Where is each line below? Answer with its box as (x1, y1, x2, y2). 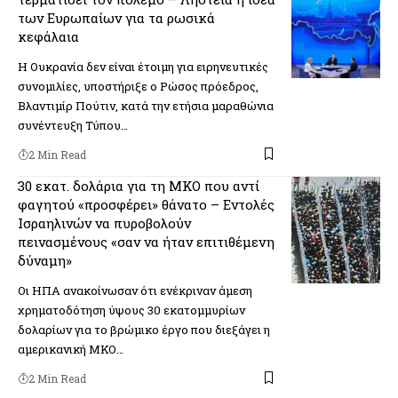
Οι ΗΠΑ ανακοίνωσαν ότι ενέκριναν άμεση (18, 282, 252, 298)
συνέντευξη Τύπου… (18, 116, 128, 133)
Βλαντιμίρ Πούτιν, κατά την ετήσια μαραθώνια (18, 97, 274, 114)
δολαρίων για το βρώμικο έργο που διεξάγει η (18, 321, 270, 338)
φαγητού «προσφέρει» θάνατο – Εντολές (18, 195, 275, 213)
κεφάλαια (18, 27, 79, 45)
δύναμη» (18, 251, 72, 269)
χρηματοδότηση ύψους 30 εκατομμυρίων (18, 301, 245, 318)
